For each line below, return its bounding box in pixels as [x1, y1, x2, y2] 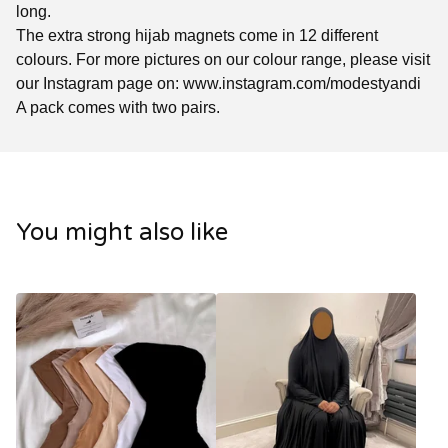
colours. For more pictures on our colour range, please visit [16, 50, 430, 68]
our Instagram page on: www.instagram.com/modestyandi [16, 74, 421, 92]
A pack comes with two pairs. [16, 98, 220, 116]
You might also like [16, 218, 228, 247]
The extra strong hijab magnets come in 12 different [16, 26, 378, 44]
